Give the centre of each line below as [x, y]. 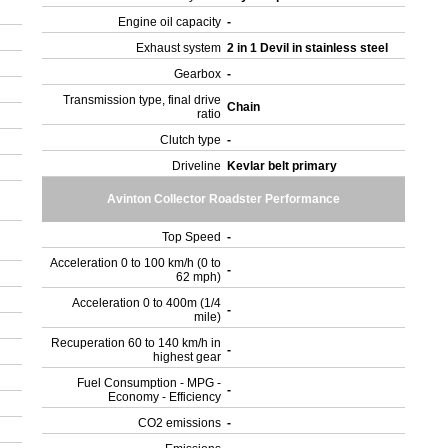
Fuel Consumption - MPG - [149, 383]
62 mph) [199, 277]
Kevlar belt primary [284, 166]
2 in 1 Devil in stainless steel [309, 48]
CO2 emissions [180, 423]
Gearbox [198, 74]
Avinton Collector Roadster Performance [224, 199]
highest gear [187, 357]
